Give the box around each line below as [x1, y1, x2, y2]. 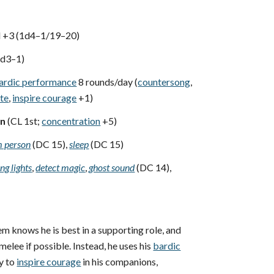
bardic [153, 240, 181, 251]
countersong [138, 76, 191, 87]
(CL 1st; [6, 115, 40, 127]
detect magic [35, 161, 86, 173]
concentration [42, 115, 101, 127]
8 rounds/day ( [76, 76, 138, 87]
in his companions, [81, 256, 158, 267]
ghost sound [89, 161, 135, 173]
